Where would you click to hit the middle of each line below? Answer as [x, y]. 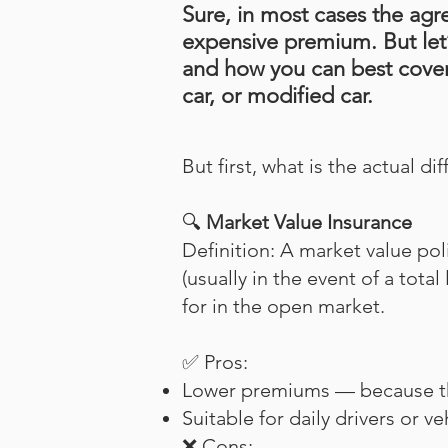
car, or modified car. [277, 95]
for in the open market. [283, 306]
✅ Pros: [215, 362]
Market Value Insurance [306, 222]
